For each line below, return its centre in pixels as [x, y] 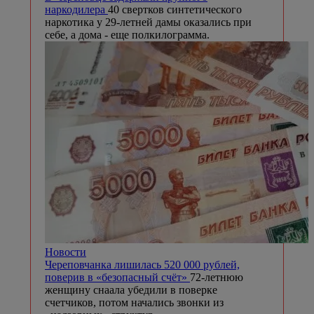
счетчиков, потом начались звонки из [134, 302]
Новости [66, 252]
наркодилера [76, 9]
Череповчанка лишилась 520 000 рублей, [142, 264]
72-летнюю [217, 277]
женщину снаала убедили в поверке [131, 289]
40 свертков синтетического [175, 9]
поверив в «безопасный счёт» [117, 277]
